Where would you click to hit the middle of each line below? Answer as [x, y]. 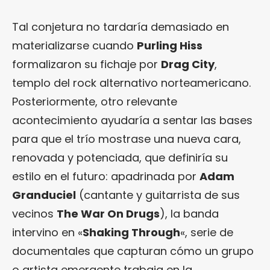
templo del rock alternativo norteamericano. [131, 83]
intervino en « [47, 232]
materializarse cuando [74, 46]
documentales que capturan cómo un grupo [133, 251]
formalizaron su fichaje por [86, 64]
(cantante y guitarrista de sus [158, 195]
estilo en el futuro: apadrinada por [106, 176]
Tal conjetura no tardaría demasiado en [121, 27]
